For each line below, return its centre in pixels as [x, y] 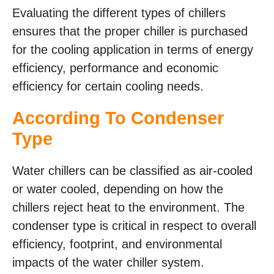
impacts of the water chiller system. [108, 263]
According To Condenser [118, 118]
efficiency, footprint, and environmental [117, 244]
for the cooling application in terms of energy [133, 50]
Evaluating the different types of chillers [119, 13]
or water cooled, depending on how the [118, 189]
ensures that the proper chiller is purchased [130, 31]
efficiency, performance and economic [115, 68]
